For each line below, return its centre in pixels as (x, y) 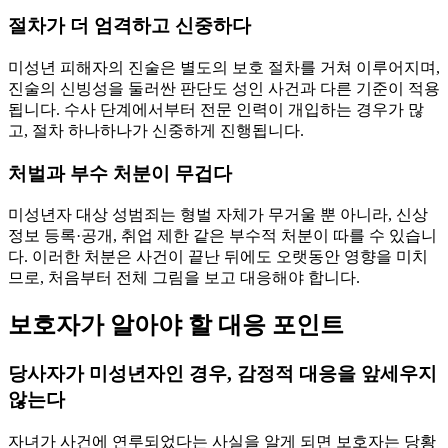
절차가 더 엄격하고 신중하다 (129, 26)
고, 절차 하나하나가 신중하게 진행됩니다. (156, 131)
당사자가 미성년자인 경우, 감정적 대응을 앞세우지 (222, 374)
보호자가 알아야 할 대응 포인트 (176, 325)
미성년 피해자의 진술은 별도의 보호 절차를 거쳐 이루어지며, (224, 68)
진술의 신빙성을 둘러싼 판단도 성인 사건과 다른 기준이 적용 (224, 89)
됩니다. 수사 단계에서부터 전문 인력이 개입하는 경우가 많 (216, 110)
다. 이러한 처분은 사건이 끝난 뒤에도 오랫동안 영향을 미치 (218, 257)
